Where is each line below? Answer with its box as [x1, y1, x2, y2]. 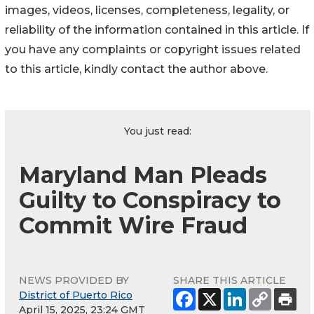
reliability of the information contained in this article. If [5, 22, 309, 36]
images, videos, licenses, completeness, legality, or [5, 3, 289, 17]
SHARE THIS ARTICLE [173, 273, 286, 287]
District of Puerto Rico [19, 288, 132, 301]
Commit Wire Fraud [19, 211, 247, 239]
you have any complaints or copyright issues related [5, 42, 301, 56]
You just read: [124, 124, 191, 137]
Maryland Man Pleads [19, 161, 267, 189]
